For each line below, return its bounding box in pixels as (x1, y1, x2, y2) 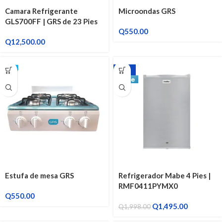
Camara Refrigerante (5, 6, 78, 15)
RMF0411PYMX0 (118, 181, 178, 190)
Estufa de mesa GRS (5, 170, 74, 180)
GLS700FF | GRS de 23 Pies (5, 16, 98, 26)
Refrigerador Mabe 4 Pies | (118, 170, 211, 180)
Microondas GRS (118, 6, 175, 15)
